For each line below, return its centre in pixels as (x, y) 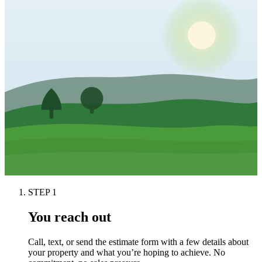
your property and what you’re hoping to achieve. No (127, 252)
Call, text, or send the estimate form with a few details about (138, 242)
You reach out (70, 217)
